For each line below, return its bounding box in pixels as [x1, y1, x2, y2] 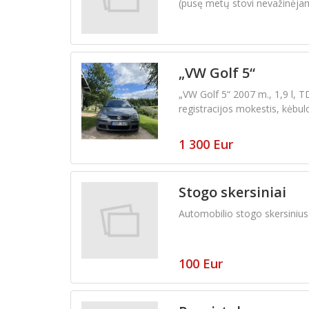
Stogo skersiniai [178, 183, 286, 202]
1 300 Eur [178, 136, 233, 153]
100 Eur [178, 255, 223, 272]
